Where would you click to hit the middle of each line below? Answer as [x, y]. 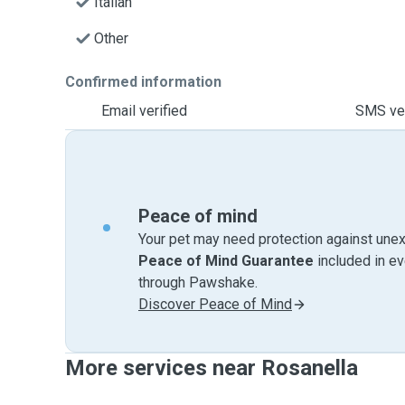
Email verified [144, 111]
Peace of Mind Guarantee [226, 261]
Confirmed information [143, 82]
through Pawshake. [198, 283]
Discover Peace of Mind [215, 304]
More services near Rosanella [212, 368]
